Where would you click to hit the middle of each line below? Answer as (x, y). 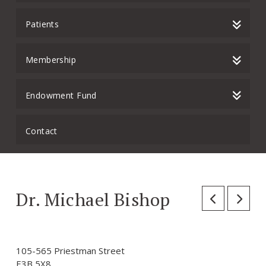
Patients (42, 24)
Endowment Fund (61, 95)
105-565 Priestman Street (70, 251)
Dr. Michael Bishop (93, 200)
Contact (41, 131)
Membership (51, 60)
